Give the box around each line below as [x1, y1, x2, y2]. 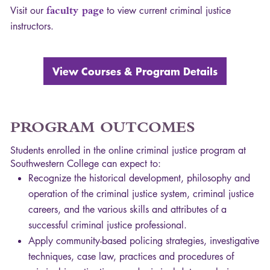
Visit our [10, 4, 46, 17]
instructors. [10, 20, 54, 33]
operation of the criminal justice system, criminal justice [28, 187, 254, 201]
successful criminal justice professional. [28, 219, 187, 232]
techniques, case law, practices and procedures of [28, 250, 234, 263]
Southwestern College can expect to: [10, 157, 161, 171]
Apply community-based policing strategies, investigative [28, 234, 259, 248]
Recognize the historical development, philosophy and [28, 172, 250, 185]
